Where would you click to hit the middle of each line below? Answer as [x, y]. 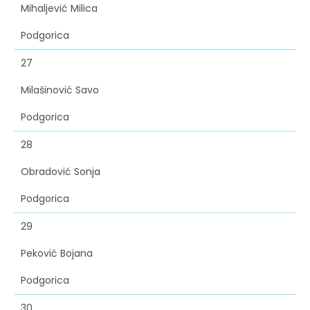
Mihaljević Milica [59, 9]
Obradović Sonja [61, 172]
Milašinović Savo [60, 90]
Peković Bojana [57, 254]
